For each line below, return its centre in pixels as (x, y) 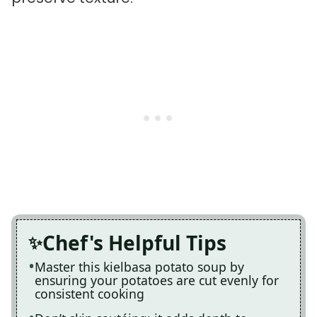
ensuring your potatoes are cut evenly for (157, 280)
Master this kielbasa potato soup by (139, 266)
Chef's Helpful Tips (134, 242)
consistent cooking (90, 293)
